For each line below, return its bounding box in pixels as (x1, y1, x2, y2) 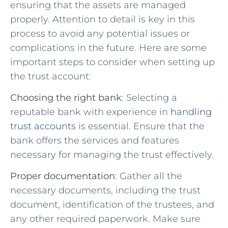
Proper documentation (10, 170, 115, 182)
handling (170, 106, 212, 118)
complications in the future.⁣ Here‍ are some (10, 42, 207, 53)
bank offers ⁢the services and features (10, 134, 179, 146)
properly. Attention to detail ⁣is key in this (10, 13, 195, 25)
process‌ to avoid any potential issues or (10, 27, 190, 39)
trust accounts (10, 120, 76, 132)
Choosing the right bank (10, 92, 122, 103)
